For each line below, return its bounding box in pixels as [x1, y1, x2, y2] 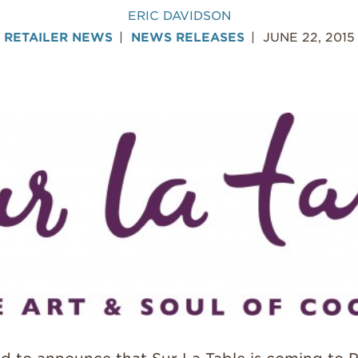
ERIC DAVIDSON [127, 8, 231, 23]
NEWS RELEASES [130, 30, 245, 45]
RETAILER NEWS [3, 30, 113, 45]
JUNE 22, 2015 [262, 30, 355, 45]
